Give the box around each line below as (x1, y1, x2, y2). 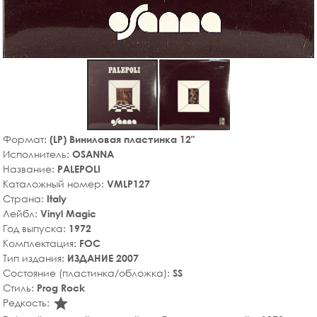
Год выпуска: (3, 221, 69, 234)
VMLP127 (107, 177, 150, 190)
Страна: (3, 192, 47, 204)
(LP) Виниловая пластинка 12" (50, 132, 195, 145)
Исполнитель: (3, 147, 72, 160)
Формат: (3, 132, 50, 145)
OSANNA (72, 147, 114, 160)
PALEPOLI (57, 162, 100, 175)
